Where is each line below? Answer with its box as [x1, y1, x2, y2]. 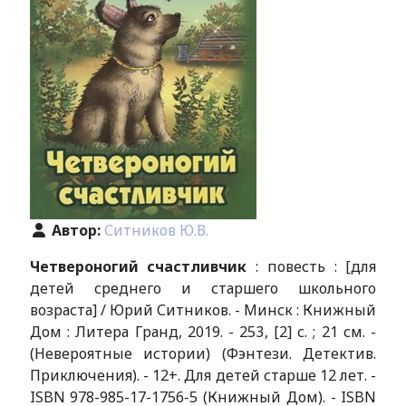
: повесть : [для [246, 256, 377, 276]
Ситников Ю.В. [103, 220, 208, 240]
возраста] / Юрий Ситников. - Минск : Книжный [29, 300, 377, 320]
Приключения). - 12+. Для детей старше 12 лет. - [29, 365, 377, 385]
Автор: [51, 220, 104, 240]
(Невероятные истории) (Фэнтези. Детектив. [29, 343, 377, 363]
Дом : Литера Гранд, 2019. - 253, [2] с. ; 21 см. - [29, 322, 377, 342]
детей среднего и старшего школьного [29, 278, 377, 298]
